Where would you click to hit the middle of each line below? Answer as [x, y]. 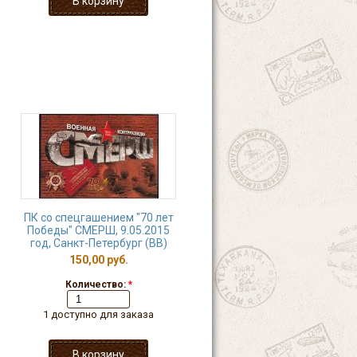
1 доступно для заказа [98, 314]
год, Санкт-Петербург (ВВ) [98, 243]
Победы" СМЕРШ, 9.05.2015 [98, 230]
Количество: [96, 284]
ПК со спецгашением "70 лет [98, 218]
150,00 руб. [98, 260]
